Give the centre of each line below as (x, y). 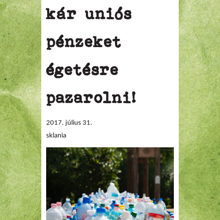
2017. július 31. (69, 123)
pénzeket (84, 42)
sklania (56, 136)
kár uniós (89, 14)
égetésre (82, 70)
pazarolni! (91, 98)
